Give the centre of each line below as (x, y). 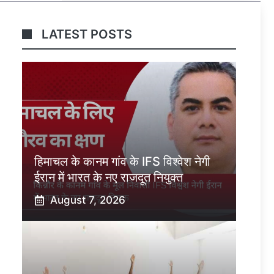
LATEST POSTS (87, 35)
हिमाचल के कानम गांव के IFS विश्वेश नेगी (122, 162)
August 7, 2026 (87, 200)
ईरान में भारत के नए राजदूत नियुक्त (109, 178)
